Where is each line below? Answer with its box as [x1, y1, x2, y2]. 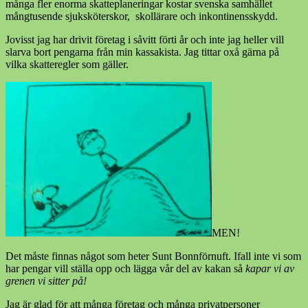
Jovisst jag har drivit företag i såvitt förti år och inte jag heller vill [5, 33, 284, 45]
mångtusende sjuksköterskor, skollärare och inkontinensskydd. [5, 10, 278, 22]
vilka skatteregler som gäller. [5, 58, 129, 70]
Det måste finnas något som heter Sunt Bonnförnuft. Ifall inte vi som [5, 250, 301, 262]
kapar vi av [245, 262, 294, 274]
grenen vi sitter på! [5, 274, 87, 287]
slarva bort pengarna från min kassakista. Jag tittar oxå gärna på [5, 45, 279, 58]
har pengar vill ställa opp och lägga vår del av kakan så [5, 262, 245, 274]
